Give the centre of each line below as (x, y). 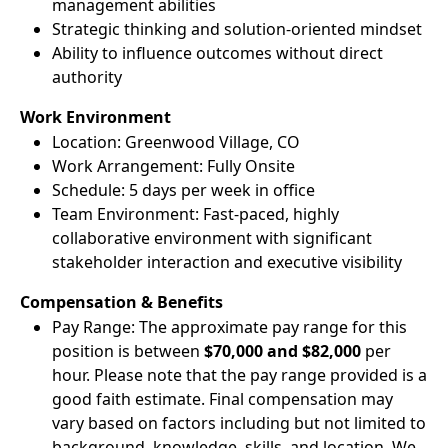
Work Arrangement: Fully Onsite (173, 166)
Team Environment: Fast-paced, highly (195, 214)
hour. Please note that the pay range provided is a (239, 375)
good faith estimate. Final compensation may (222, 399)
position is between (128, 351)
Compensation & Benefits (121, 302)
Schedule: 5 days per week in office (183, 190)
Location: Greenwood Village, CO (176, 142)
